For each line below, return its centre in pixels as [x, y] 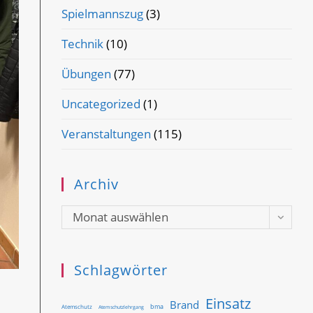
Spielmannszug [103, 13]
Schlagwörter [121, 270]
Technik [83, 43]
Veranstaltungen [107, 133]
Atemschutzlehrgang [122, 307]
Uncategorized [101, 103]
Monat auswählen [121, 217]
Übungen [87, 73]
